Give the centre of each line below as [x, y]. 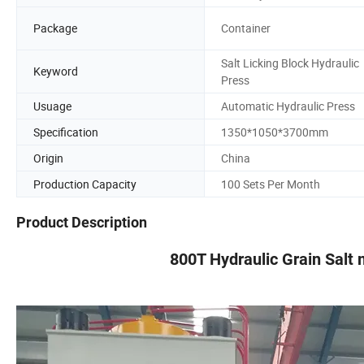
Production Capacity [85, 184]
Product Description [82, 223]
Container [246, 28]
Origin [48, 158]
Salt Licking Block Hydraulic [290, 63]
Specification [66, 132]
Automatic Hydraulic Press [288, 106]
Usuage [52, 106]
